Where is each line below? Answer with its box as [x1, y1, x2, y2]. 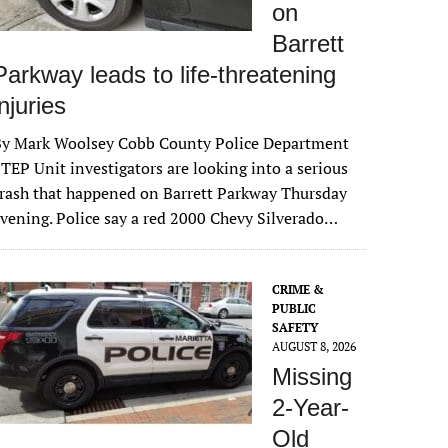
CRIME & [272, 282, 325, 297]
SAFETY [272, 320, 319, 335]
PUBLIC [272, 301, 317, 316]
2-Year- [272, 394, 350, 421]
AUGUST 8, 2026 [272, 339, 357, 354]
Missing [272, 363, 353, 390]
